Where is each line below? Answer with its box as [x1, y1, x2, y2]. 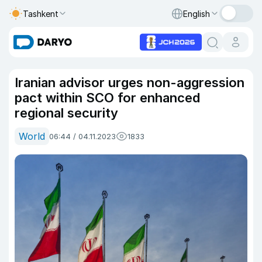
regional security [15, 105, 118, 120]
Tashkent [23, 8, 58, 19]
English [183, 8, 210, 19]
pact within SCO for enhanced [15, 90, 200, 105]
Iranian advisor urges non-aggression [15, 75, 244, 90]
